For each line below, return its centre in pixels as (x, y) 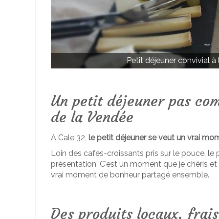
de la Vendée (92, 117)
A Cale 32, (70, 138)
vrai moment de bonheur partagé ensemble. (130, 175)
